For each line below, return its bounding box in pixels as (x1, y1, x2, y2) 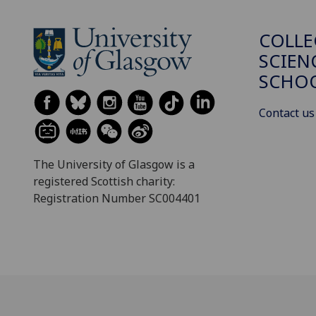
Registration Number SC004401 (33, 190, 200, 206)
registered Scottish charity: (33, 173, 175, 189)
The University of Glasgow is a (33, 156, 195, 172)
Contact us (259, 104, 315, 121)
